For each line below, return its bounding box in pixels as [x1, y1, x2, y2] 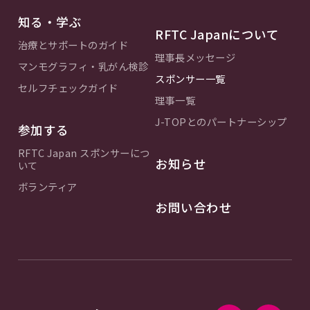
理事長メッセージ [155, 49, 235, 64]
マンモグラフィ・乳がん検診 [17, 58, 149, 73]
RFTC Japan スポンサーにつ [17, 145, 150, 160]
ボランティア [17, 179, 77, 194]
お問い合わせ [155, 198, 232, 216]
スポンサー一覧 [155, 71, 226, 86]
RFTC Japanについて [155, 25, 279, 43]
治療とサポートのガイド [17, 37, 129, 52]
